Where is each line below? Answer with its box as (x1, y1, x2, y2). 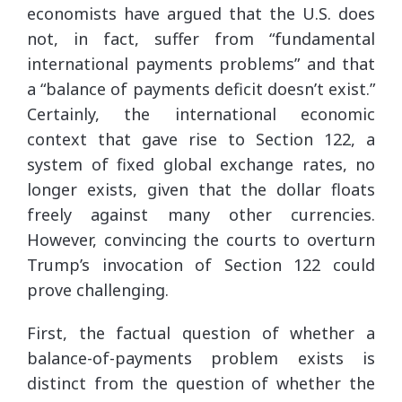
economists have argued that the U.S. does (27, 2, 375, 24)
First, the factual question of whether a (27, 321, 375, 344)
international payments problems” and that (27, 52, 375, 74)
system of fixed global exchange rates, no (27, 153, 375, 175)
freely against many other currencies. (27, 203, 375, 225)
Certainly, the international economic (27, 102, 375, 125)
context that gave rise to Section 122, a (27, 127, 375, 150)
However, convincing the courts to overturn (27, 228, 375, 250)
